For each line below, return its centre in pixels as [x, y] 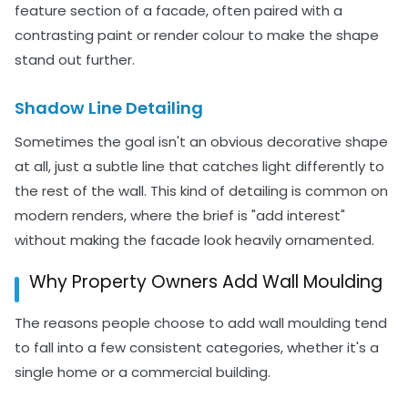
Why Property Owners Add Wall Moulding [206, 281]
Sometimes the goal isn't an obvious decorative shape [201, 141]
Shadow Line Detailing [109, 107]
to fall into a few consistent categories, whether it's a [197, 347]
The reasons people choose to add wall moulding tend [201, 322]
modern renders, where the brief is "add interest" [180, 215]
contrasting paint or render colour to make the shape [197, 35]
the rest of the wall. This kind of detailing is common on [201, 190]
